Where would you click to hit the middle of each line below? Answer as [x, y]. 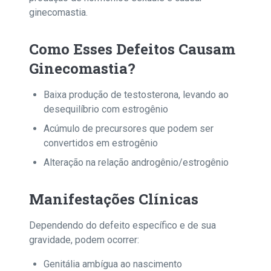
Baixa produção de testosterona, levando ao [136, 95]
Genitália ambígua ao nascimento [113, 264]
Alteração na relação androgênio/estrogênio [136, 162]
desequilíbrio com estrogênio [106, 109]
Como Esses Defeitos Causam [132, 49]
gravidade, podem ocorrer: [84, 240]
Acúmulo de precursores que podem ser [129, 129]
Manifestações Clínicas [114, 199]
